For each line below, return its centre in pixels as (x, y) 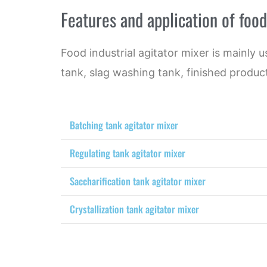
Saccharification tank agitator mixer (138, 181)
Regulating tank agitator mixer (128, 153)
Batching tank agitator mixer (124, 125)
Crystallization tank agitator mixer (134, 209)
